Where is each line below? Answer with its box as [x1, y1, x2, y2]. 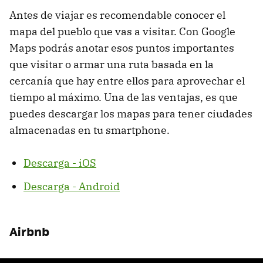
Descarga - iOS [23, 156, 96, 170]
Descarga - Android [23, 179, 120, 193]
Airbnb [9, 221, 49, 240]
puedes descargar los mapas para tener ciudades [9, 106, 252, 120]
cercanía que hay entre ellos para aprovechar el [9, 73, 245, 87]
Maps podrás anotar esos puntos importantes [9, 41, 234, 55]
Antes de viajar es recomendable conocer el [9, 8, 225, 22]
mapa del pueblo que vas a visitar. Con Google [9, 24, 235, 38]
